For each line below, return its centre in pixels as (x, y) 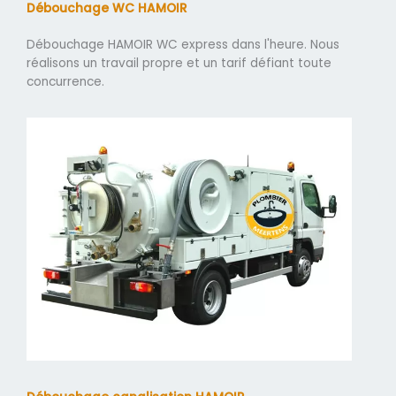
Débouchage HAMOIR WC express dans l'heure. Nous (183, 44)
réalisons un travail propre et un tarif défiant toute (179, 63)
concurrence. (65, 81)
